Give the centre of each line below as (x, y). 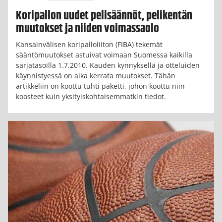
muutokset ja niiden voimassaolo (87, 29)
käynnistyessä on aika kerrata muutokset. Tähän (96, 75)
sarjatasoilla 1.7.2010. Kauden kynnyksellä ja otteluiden (108, 65)
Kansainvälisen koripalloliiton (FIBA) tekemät (89, 44)
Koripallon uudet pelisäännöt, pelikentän (104, 16)
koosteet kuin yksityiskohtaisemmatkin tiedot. (91, 96)
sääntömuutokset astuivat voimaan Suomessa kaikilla (104, 55)
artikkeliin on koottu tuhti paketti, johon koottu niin (100, 86)
